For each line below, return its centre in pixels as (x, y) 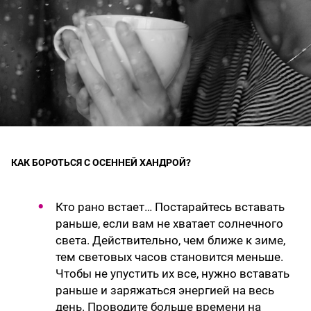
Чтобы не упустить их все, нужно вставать (173, 274)
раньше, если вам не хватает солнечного (169, 224)
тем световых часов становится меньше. (169, 257)
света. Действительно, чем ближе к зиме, (170, 241)
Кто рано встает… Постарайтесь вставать (170, 207)
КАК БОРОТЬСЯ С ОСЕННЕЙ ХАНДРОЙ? (101, 163)
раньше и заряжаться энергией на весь (165, 291)
